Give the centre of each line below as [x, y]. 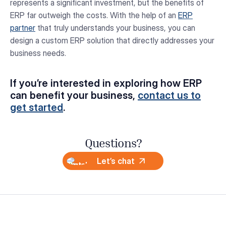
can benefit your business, [74, 96]
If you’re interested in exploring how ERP [106, 83]
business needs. [38, 53]
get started [37, 108]
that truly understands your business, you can [115, 27]
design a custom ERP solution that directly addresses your [112, 40]
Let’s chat [116, 161]
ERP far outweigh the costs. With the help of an [94, 15]
